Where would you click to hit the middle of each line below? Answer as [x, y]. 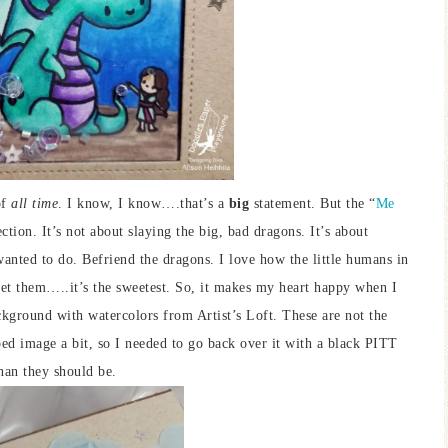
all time [34, 203]
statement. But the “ [314, 203]
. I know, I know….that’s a [143, 203]
